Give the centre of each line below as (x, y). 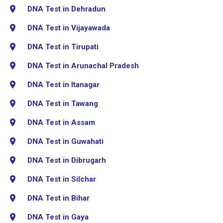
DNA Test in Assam (61, 122)
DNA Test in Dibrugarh (67, 160)
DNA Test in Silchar (62, 179)
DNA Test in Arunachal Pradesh (83, 65)
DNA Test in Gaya (58, 217)
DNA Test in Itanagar (63, 84)
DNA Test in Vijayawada (69, 28)
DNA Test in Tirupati (63, 47)
